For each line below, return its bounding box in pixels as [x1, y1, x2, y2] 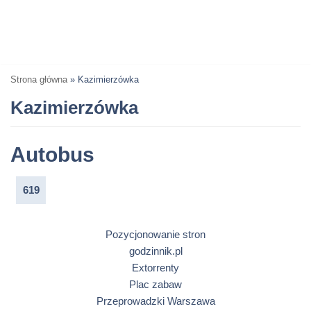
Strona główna [10, 74, 67, 85]
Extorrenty [132, 262, 179, 274]
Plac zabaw [129, 278, 182, 291]
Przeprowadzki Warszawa [96, 295, 215, 308]
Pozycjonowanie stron [106, 228, 205, 241]
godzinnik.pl [128, 245, 183, 258]
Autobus [10, 142, 94, 166]
